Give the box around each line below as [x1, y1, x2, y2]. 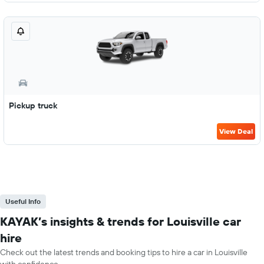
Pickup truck [9, 100, 57, 111]
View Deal [219, 127, 253, 136]
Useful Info [5, 197, 41, 206]
